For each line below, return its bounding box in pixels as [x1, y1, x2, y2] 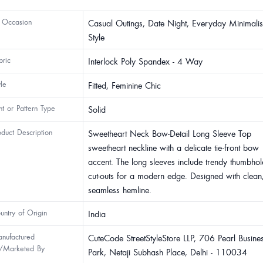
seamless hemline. [88, 184, 151, 195]
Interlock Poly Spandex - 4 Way [88, 55, 203, 67]
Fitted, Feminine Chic [88, 79, 161, 91]
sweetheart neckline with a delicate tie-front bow [88, 141, 259, 153]
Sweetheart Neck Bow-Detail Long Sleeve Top [88, 127, 251, 139]
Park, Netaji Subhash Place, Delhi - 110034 [88, 246, 247, 258]
